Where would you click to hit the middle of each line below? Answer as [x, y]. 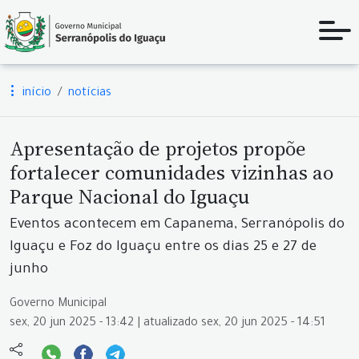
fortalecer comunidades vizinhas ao [171, 172]
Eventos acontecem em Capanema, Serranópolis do [177, 226]
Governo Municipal [58, 305]
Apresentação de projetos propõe [158, 148]
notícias [90, 94]
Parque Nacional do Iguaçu [129, 196]
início [35, 94]
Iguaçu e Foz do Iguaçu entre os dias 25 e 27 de [163, 248]
